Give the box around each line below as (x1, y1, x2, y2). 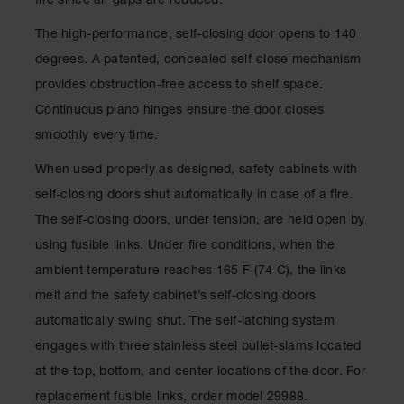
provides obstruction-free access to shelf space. (35, 79, 324, 93)
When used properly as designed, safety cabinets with (35, 164, 358, 178)
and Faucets (13, 243, 84, 255)
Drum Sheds (13, 125, 84, 138)
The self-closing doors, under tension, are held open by (35, 215, 365, 228)
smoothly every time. (35, 130, 159, 143)
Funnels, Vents (13, 226, 96, 239)
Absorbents (13, 176, 78, 188)
